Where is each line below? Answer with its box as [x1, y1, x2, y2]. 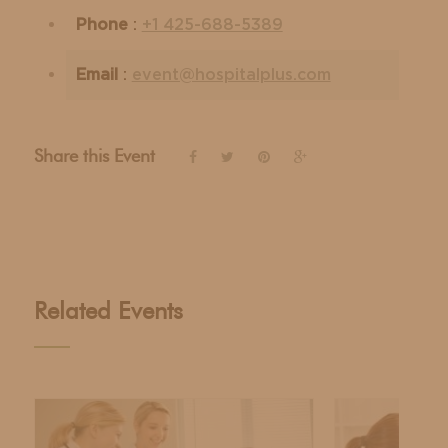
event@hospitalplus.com [131, 66, 331, 83]
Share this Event [33, 147, 155, 166]
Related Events [33, 299, 183, 324]
